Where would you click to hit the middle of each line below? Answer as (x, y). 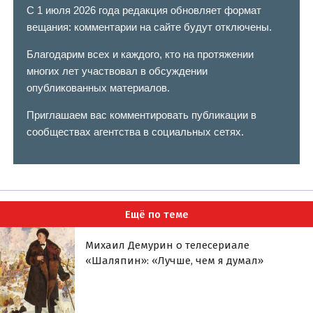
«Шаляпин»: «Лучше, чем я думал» (175, 261)
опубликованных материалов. (98, 88)
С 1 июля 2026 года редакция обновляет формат (144, 10)
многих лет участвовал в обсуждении (117, 71)
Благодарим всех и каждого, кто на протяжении (140, 54)
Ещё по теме (156, 214)
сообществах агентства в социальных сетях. (135, 132)
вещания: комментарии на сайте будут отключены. (149, 27)
